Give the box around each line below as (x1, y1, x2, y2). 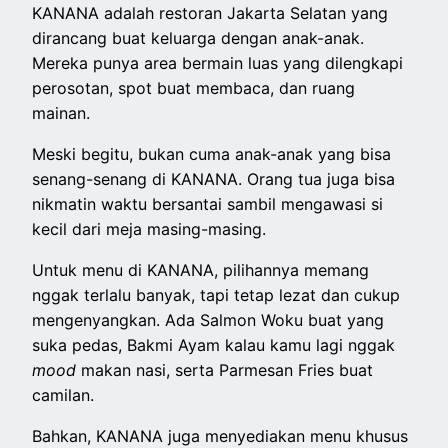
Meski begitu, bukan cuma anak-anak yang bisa (32, 144, 392, 165)
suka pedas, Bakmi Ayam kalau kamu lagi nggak (32, 335, 396, 356)
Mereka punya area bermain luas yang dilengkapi (32, 53, 404, 74)
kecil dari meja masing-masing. (32, 219, 267, 240)
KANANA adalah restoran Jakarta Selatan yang (32, 3, 389, 24)
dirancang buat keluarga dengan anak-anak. (32, 28, 365, 49)
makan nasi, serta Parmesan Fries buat (81, 360, 374, 381)
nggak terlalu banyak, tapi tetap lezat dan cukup (32, 285, 401, 306)
